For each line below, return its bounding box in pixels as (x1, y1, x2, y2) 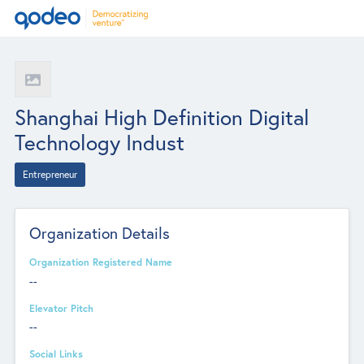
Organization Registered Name (29, 255, 173, 269)
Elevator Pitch (29, 301, 94, 314)
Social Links (29, 347, 84, 360)
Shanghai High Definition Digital (14, 102, 310, 131)
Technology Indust (14, 128, 184, 156)
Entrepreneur (22, 167, 77, 180)
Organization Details (29, 223, 171, 244)
